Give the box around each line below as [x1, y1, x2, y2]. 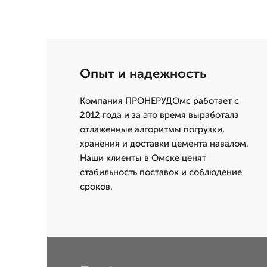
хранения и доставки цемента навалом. [80, 138, 249, 149]
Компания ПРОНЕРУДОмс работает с [80, 95, 239, 106]
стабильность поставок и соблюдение [80, 167, 242, 178]
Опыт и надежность [80, 66, 206, 82]
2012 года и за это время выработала [80, 110, 239, 120]
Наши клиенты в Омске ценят [80, 153, 206, 163]
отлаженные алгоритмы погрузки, [80, 124, 225, 135]
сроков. [80, 181, 113, 192]
